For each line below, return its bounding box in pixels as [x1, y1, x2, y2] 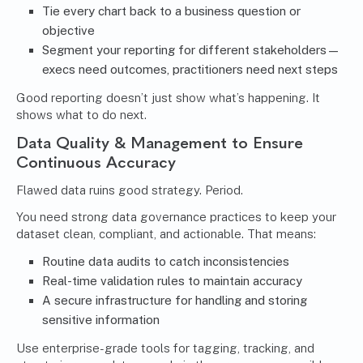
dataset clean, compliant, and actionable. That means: [16, 227, 316, 241]
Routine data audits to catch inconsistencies [42, 254, 289, 269]
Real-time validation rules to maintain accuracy [42, 274, 302, 288]
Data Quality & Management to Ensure [16, 133, 303, 153]
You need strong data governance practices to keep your [16, 210, 336, 224]
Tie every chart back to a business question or [42, 4, 301, 19]
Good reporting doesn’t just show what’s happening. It [16, 91, 320, 105]
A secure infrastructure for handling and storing [42, 293, 307, 308]
